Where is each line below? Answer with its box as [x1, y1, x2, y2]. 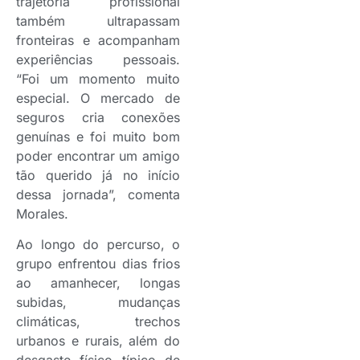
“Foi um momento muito [16, 70, 180, 87]
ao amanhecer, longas [16, 274, 180, 291]
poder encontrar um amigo [16, 147, 180, 164]
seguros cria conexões [16, 108, 180, 125]
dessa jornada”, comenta [16, 186, 180, 202]
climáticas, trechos [16, 313, 180, 329]
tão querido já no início [16, 166, 180, 183]
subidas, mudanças [16, 293, 180, 310]
